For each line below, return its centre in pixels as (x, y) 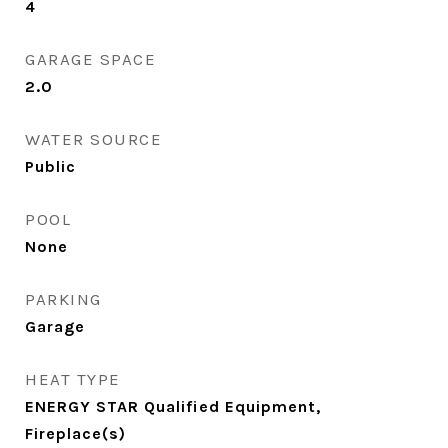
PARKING (63, 299)
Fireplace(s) (75, 433)
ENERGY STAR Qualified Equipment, (173, 406)
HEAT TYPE (73, 379)
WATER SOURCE (93, 139)
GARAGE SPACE (90, 59)
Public (50, 166)
